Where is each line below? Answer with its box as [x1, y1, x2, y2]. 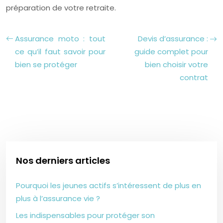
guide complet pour [134, 46, 208, 57]
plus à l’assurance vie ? [16, 193, 100, 204]
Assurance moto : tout [15, 33, 106, 44]
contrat [180, 72, 208, 83]
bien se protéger [15, 59, 77, 70]
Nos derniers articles [16, 154, 110, 167]
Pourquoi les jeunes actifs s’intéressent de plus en [16, 180, 201, 191]
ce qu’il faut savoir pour [15, 46, 106, 57]
